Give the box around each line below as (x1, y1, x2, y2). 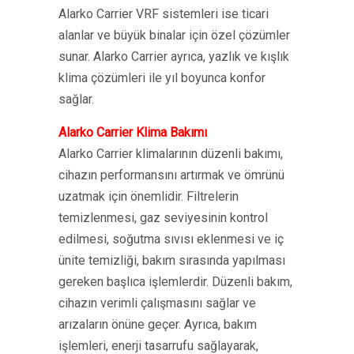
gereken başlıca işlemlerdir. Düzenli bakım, (58, 274, 292, 289)
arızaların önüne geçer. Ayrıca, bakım (58, 317, 257, 332)
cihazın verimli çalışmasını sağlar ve (58, 296, 256, 311)
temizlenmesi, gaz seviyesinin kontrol (58, 210, 268, 225)
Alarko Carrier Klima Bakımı (58, 125, 207, 140)
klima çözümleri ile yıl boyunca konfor (58, 70, 265, 85)
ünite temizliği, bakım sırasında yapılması (58, 253, 285, 268)
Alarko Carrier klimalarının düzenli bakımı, (58, 146, 283, 161)
